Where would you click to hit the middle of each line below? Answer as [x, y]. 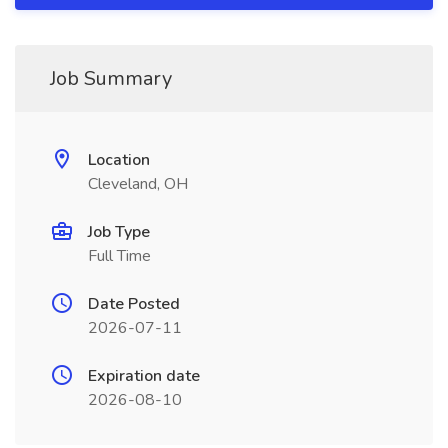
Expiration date [144, 376]
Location [119, 160]
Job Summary [111, 78]
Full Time [119, 256]
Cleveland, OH [138, 184]
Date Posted [134, 304]
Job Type [119, 232]
